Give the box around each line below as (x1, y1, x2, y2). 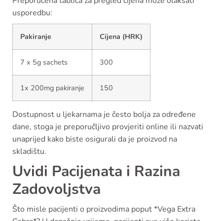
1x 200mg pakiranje (20, 83, 84, 93)
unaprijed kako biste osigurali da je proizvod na (12, 134, 177, 145)
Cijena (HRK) (100, 32, 143, 41)
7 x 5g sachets (20, 57, 68, 67)
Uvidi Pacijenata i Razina (12, 161, 180, 182)
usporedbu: (12, 7, 52, 18)
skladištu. (12, 146, 46, 157)
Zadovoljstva (12, 179, 101, 199)
